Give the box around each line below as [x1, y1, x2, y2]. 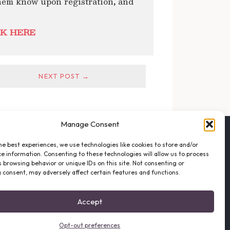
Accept [77, 196, 102, 206]
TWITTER [49, 170, 74, 177]
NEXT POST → [39, 71, 90, 80]
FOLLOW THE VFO [36, 130, 94, 138]
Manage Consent [60, 119, 119, 129]
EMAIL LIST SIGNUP [49, 142, 102, 149]
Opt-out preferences [59, 221, 121, 229]
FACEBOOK [49, 156, 80, 163]
